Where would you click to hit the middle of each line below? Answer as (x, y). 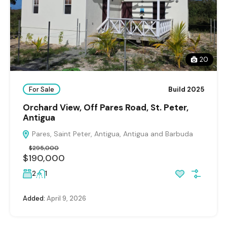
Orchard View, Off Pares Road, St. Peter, (106, 108)
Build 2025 (186, 89)
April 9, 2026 (66, 199)
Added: (34, 199)
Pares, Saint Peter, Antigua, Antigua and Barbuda (111, 134)
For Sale (42, 89)
